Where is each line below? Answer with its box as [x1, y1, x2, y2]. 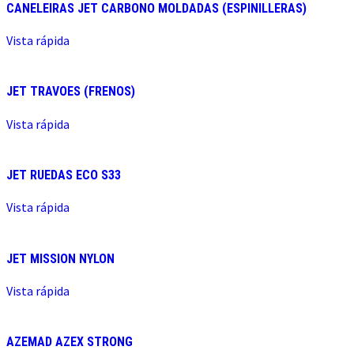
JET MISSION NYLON [6, 250, 115, 266]
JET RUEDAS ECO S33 [6, 168, 121, 183]
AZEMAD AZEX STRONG [6, 334, 133, 350]
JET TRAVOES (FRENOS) [6, 84, 135, 100]
